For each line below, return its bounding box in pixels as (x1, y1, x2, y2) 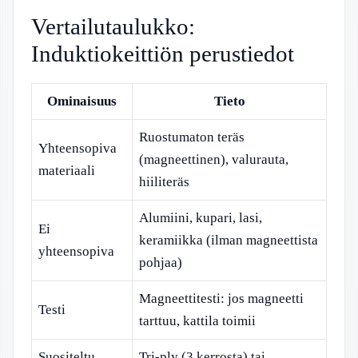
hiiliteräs (139, 174, 189, 189)
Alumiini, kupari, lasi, (139, 210, 262, 225)
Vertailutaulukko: (31, 14, 195, 39)
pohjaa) (139, 255, 182, 270)
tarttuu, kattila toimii (139, 313, 256, 328)
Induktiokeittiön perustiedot (31, 41, 294, 66)
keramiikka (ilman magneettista (139, 233, 318, 248)
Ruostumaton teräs (139, 129, 245, 145)
